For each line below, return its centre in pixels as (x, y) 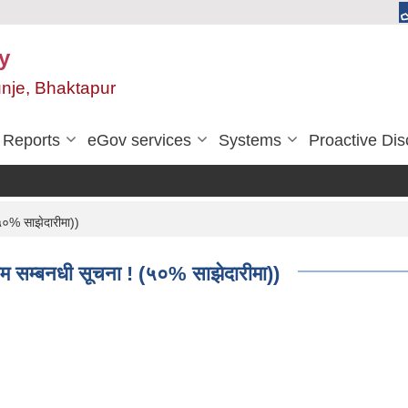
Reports (31, 140)
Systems (250, 140)
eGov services (139, 140)
